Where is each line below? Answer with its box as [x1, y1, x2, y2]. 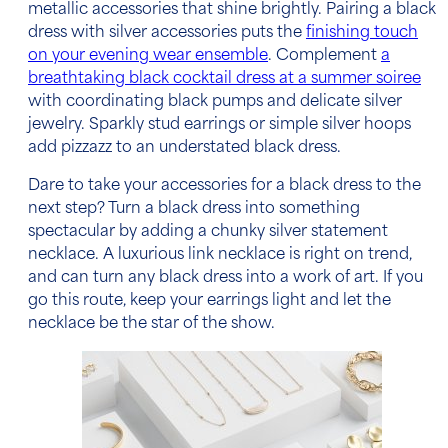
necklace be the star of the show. [28, 317, 275, 333]
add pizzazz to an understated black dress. [28, 140, 345, 156]
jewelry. [28, 117, 85, 133]
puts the [237, 25, 306, 41]
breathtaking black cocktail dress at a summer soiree [28, 71, 421, 87]
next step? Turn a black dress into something [28, 202, 360, 218]
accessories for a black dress [161, 179, 372, 195]
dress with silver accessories [28, 25, 237, 41]
